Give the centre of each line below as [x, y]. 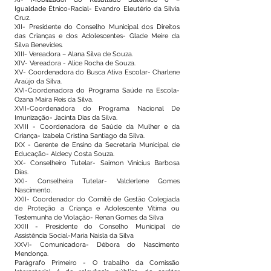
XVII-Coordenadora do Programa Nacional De [97, 109]
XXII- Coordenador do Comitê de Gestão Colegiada [97, 199]
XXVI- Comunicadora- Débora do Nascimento [97, 245]
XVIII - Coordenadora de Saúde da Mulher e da [97, 127]
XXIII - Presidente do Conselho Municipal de [97, 227]
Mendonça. [31, 254]
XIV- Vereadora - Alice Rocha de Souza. [75, 63]
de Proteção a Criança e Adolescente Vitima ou [97, 208]
